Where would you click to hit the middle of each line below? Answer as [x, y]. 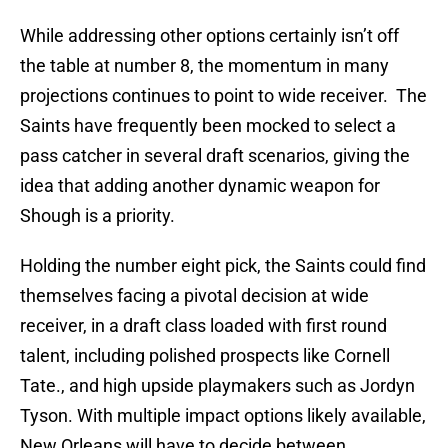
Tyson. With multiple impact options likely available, [223, 416]
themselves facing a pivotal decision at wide [194, 296]
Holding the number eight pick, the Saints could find [223, 266]
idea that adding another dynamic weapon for [200, 186]
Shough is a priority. [97, 216]
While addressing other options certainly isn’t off [209, 36]
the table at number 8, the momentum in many [204, 66]
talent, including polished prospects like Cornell [205, 356]
